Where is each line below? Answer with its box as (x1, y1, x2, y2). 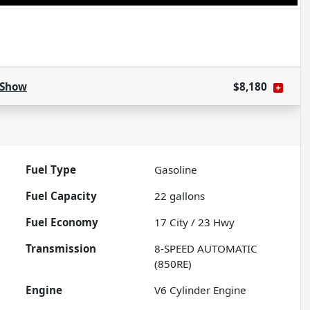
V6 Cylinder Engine (154, 283, 247, 298)
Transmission (26, 241, 97, 256)
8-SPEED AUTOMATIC (154, 241, 258, 256)
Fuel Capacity (26, 189, 98, 203)
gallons (167, 189, 206, 203)
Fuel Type (26, 163, 77, 177)
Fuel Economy (26, 215, 99, 230)
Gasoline (154, 163, 198, 177)
